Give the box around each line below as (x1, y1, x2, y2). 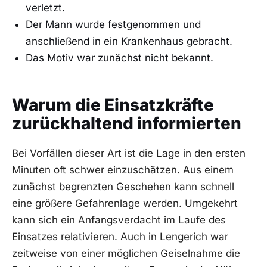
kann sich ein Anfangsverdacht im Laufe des (12, 213, 226, 226)
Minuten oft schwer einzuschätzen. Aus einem (12, 163, 234, 176)
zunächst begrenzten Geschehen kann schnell (12, 180, 234, 193)
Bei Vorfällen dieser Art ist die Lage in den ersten (12, 147, 246, 159)
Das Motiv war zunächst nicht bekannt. (25, 51, 213, 64)
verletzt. (25, 1, 65, 14)
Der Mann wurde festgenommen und (25, 18, 201, 30)
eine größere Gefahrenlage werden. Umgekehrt (12, 197, 238, 209)
